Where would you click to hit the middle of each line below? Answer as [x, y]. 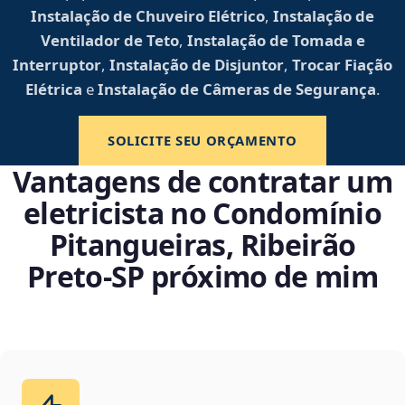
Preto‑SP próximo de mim [202, 277]
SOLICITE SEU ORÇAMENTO [202, 141]
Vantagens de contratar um [202, 182]
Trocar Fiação [342, 65]
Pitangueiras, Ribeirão [202, 245]
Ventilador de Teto [109, 41]
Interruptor [57, 65]
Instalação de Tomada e [276, 41]
